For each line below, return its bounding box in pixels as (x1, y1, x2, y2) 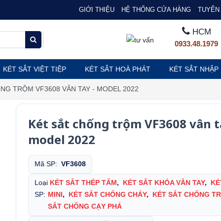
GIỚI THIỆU (78, 6, 114, 13)
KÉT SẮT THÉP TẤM (50, 179, 117, 186)
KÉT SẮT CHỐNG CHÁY (69, 191, 147, 198)
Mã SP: (35, 160, 62, 168)
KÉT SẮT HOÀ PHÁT (84, 65, 150, 73)
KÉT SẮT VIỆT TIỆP (2, 65, 66, 73)
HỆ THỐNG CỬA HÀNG (121, 6, 191, 13)
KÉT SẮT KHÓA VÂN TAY (123, 179, 205, 186)
